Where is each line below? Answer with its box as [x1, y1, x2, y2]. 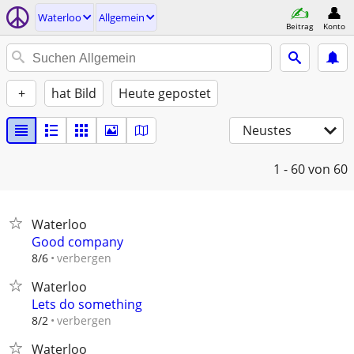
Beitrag [286, 20, 313, 32]
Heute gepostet [119, 85, 211, 102]
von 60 [308, 160, 348, 178]
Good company [32, 233, 123, 250]
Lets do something [32, 296, 142, 313]
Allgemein [99, 10, 145, 24]
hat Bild [51, 85, 96, 102]
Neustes [243, 122, 292, 139]
